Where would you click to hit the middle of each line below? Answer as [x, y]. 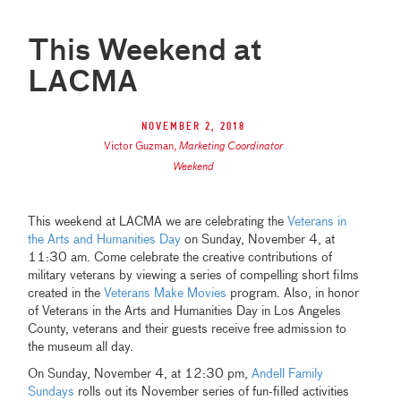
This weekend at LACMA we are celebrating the [158, 222]
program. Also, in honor [293, 294]
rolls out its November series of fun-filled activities [212, 392]
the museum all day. [81, 348]
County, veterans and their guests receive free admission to [188, 330]
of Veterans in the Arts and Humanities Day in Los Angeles [185, 312]
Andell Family [288, 375]
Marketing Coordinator [231, 147]
